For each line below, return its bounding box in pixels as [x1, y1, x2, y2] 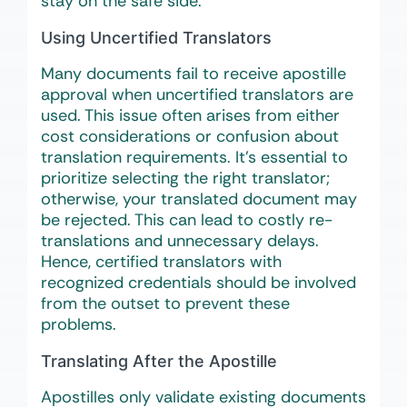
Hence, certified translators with [41, 251, 282, 273]
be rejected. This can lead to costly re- [41, 209, 333, 232]
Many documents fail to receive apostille [41, 63, 346, 85]
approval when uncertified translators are [41, 84, 353, 106]
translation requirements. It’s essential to [41, 146, 348, 169]
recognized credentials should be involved [41, 272, 356, 294]
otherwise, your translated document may [41, 188, 357, 211]
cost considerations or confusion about [41, 125, 339, 148]
